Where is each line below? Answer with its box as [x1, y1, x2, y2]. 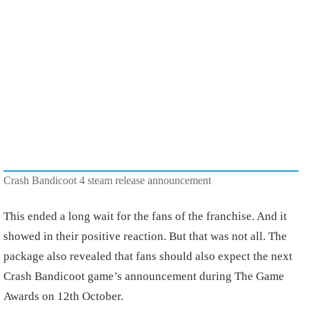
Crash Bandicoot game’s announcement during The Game [3, 269, 284, 283]
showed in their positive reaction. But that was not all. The [3, 229, 287, 243]
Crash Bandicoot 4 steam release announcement [3, 174, 211, 186]
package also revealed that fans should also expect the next [3, 249, 292, 263]
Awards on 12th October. [3, 289, 123, 303]
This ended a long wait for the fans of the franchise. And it [3, 209, 287, 223]
